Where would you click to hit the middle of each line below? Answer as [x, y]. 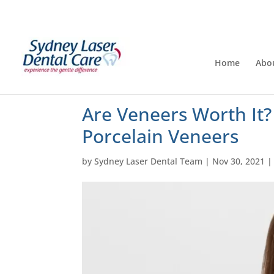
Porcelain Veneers [161, 136]
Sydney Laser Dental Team [149, 161]
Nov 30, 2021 [239, 161]
